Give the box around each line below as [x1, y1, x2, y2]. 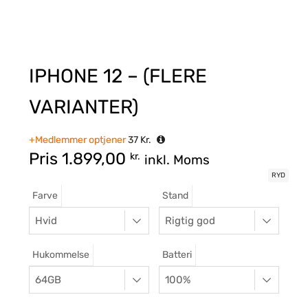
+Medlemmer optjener [29, 134, 126, 146]
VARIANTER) [29, 96, 138, 119]
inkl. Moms [144, 152, 210, 168]
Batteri [162, 249, 192, 261]
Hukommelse [32, 249, 89, 261]
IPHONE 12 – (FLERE [29, 65, 207, 88]
